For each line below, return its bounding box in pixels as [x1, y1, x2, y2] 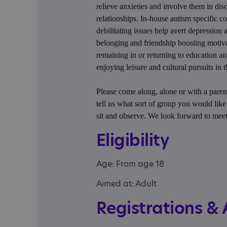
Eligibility [96, 129, 169, 152]
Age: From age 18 [96, 158, 164, 170]
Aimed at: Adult [96, 178, 157, 190]
